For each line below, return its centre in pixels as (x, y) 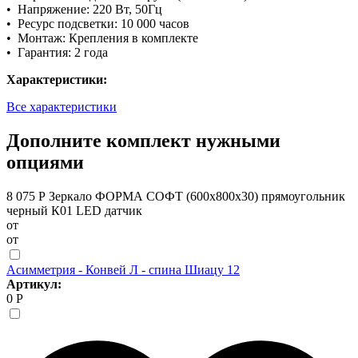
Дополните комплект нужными (143, 140)
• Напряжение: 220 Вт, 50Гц (84, 9)
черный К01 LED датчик (74, 210)
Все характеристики (62, 106)
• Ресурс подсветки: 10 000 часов (98, 23)
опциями (45, 162)
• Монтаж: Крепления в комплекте (102, 38)
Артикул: (34, 284)
